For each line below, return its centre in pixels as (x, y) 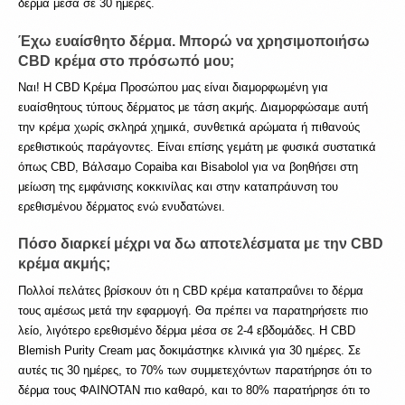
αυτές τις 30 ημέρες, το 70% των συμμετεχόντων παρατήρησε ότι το (195, 370)
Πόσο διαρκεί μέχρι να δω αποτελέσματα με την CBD (201, 244)
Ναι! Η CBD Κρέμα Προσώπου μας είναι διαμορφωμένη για (173, 87)
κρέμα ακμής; (64, 264)
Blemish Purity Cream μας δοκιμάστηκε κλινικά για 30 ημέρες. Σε (189, 350)
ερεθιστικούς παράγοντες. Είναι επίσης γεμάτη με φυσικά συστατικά (197, 146)
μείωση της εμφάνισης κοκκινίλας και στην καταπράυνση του (178, 186)
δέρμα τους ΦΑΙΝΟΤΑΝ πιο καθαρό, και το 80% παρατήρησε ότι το (194, 390)
